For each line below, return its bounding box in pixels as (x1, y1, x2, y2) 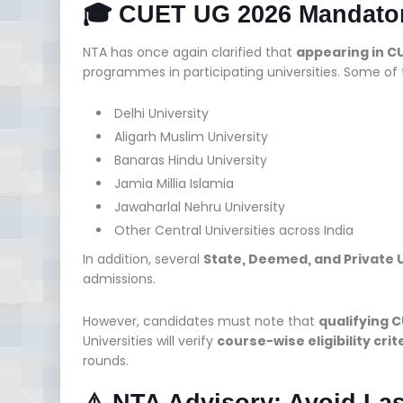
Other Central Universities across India (114, 220, 354, 239)
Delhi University (114, 103, 209, 122)
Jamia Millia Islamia (114, 174, 234, 193)
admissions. (83, 269, 156, 288)
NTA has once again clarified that (83, 42, 296, 61)
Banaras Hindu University (114, 150, 267, 169)
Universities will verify (83, 331, 217, 350)
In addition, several (83, 249, 203, 268)
